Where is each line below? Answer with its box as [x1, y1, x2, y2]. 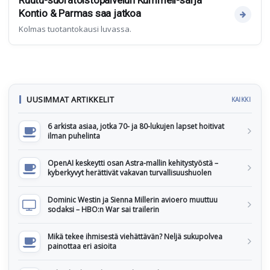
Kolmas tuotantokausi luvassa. [19, 24, 131, 34]
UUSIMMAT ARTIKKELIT [27, 94, 115, 105]
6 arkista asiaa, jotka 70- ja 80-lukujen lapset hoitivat [48, 121, 224, 131]
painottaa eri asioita [48, 241, 116, 251]
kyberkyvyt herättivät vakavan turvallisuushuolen [48, 168, 212, 178]
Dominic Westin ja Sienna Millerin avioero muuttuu [48, 195, 218, 205]
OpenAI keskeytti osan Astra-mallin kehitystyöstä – [48, 158, 218, 168]
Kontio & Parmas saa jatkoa [19, 7, 141, 19]
